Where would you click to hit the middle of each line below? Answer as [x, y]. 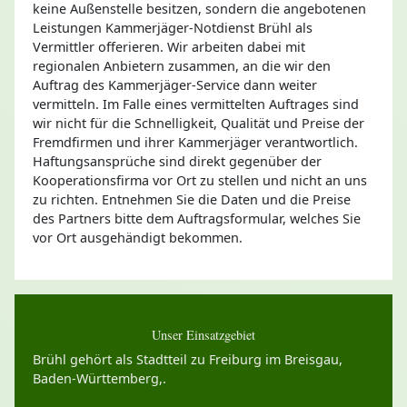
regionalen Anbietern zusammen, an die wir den [182, 65]
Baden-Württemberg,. [99, 378]
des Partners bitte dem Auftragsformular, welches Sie [197, 218]
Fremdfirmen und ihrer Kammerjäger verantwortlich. [195, 142]
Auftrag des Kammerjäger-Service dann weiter [175, 84]
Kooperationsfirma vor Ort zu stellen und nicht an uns [200, 180]
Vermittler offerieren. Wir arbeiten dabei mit [169, 46]
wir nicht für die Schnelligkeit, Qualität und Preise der [199, 123]
